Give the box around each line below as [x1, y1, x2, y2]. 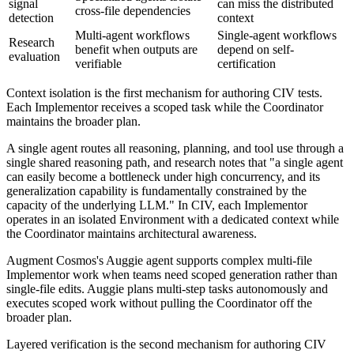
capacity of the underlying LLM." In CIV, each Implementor [6, 198, 307, 212]
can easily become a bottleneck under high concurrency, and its [6, 169, 320, 183]
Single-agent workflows [217, 28, 337, 42]
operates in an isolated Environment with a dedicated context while [6, 212, 339, 226]
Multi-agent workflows [75, 28, 190, 42]
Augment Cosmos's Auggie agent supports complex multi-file [6, 253, 312, 267]
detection [9, 10, 54, 24]
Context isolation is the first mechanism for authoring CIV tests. [6, 85, 322, 100]
